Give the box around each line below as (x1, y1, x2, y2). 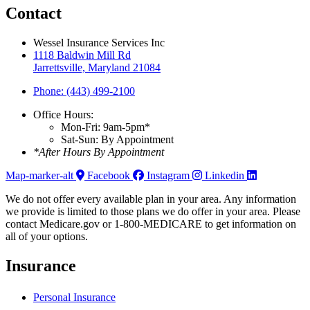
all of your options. (6, 230, 88, 243)
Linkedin (205, 170, 244, 182)
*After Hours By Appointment (33, 146, 164, 158)
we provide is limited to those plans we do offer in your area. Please (6, 206, 300, 218)
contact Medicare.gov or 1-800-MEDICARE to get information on (6, 218, 296, 230)
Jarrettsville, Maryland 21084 (33, 62, 161, 74)
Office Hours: (33, 109, 93, 121)
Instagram (147, 170, 190, 182)
